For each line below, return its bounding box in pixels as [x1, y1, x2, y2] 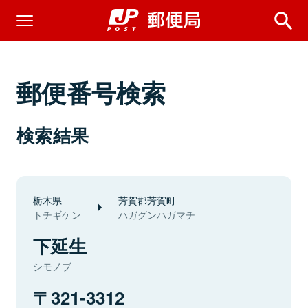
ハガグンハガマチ [118, 208, 195, 221]
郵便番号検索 [16, 74, 166, 110]
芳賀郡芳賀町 [118, 192, 176, 207]
